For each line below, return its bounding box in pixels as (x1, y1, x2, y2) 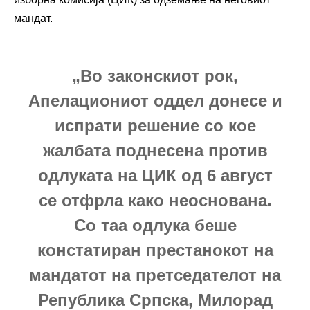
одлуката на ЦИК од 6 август (37, 165, 273, 185)
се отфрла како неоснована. (38, 190, 272, 210)
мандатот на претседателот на (29, 265, 281, 284)
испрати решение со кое (54, 116, 256, 135)
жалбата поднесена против (42, 140, 268, 160)
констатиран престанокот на (37, 240, 273, 259)
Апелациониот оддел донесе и (28, 91, 282, 110)
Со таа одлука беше (73, 215, 237, 235)
